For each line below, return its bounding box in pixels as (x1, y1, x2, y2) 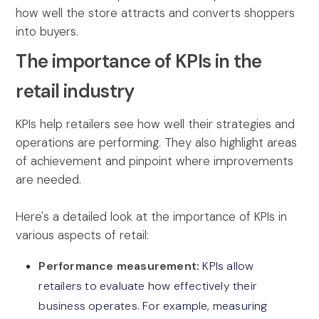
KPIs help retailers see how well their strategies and (16, 116, 296, 132)
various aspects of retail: (16, 227, 150, 244)
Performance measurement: (38, 258, 203, 274)
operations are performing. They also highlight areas (16, 135, 298, 151)
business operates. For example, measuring (38, 298, 268, 314)
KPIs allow (202, 258, 254, 274)
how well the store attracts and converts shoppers (16, 5, 296, 21)
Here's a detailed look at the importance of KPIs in (16, 209, 288, 225)
